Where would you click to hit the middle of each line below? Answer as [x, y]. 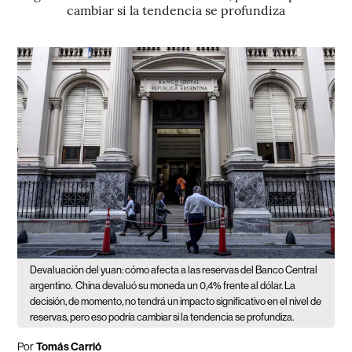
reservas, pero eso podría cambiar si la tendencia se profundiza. [162, 317]
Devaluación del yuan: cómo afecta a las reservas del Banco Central [174, 269]
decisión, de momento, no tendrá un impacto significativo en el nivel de [176, 301]
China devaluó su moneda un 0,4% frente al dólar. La [186, 285]
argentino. [51, 285]
